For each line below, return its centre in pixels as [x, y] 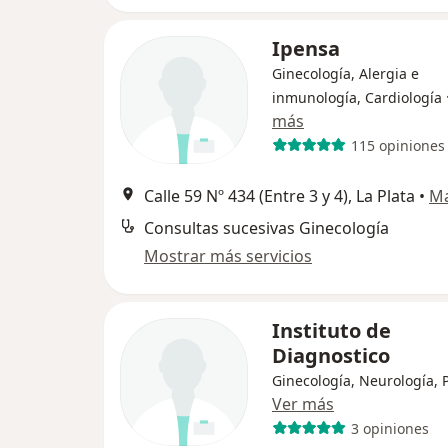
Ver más [303, 404]
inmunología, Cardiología [357, 97]
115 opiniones [397, 145]
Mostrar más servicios [228, 256]
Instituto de [331, 330]
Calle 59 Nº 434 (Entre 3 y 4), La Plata [279, 196]
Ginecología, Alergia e [345, 73]
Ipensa [306, 48]
